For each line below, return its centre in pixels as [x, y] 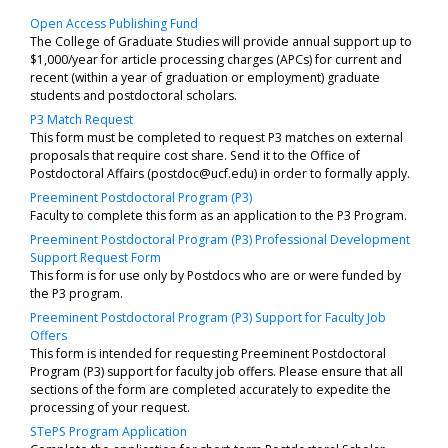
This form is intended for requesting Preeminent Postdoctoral [208, 353]
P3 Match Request [81, 119]
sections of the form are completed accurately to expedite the [210, 389]
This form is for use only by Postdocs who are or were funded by [215, 275]
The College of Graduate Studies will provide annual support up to [221, 41]
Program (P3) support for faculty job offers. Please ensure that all [216, 371]
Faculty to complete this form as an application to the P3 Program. [218, 215]
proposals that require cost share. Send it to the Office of [195, 155]
